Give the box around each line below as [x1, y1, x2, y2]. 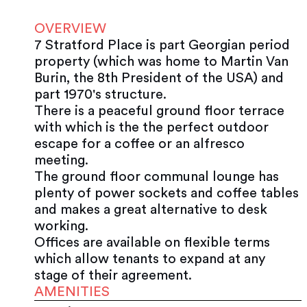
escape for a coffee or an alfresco [34, 136, 245, 151]
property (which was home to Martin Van [34, 54, 288, 69]
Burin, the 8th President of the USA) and [34, 71, 284, 85]
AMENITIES [34, 284, 110, 299]
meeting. [34, 153, 88, 167]
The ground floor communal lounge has [34, 169, 279, 184]
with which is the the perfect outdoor [34, 120, 269, 134]
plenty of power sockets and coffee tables [34, 186, 299, 200]
